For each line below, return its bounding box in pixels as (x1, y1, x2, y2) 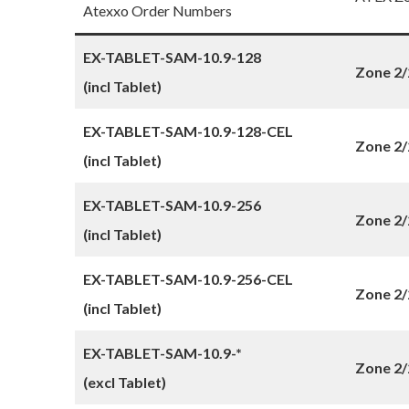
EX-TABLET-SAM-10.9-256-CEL (83, 270, 293, 288)
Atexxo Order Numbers (83, 2, 232, 19)
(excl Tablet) (83, 373, 166, 391)
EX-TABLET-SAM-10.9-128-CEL (83, 122, 293, 140)
